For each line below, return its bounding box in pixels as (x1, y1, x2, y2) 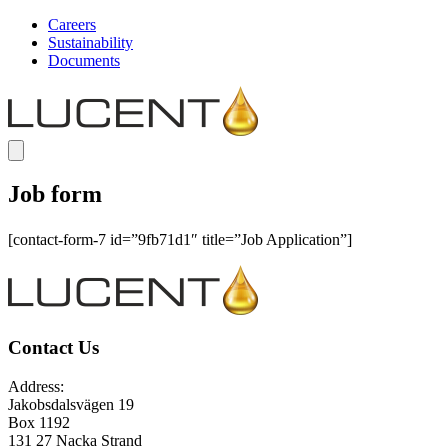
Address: (8, 378, 64, 396)
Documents (48, 52, 120, 69)
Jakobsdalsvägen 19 (8, 396, 134, 414)
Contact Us (8, 337, 99, 359)
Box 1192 (8, 414, 70, 432)
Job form (8, 180, 102, 207)
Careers (48, 16, 96, 33)
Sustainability (48, 34, 133, 51)
